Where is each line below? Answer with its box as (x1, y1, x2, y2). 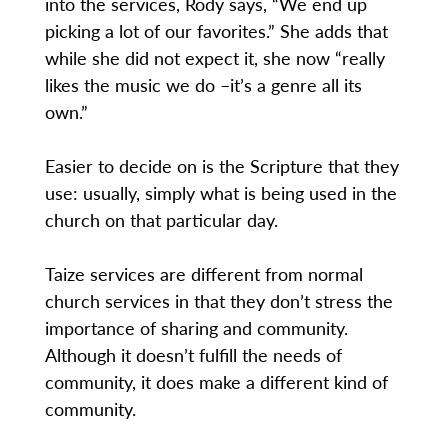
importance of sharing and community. (44, 315, 348, 341)
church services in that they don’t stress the (44, 288, 393, 314)
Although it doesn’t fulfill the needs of (44, 342, 342, 368)
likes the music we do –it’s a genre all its (44, 72, 362, 98)
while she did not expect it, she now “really (44, 45, 385, 71)
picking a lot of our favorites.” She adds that (44, 18, 388, 44)
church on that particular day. (44, 207, 278, 233)
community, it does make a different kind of (44, 369, 388, 395)
